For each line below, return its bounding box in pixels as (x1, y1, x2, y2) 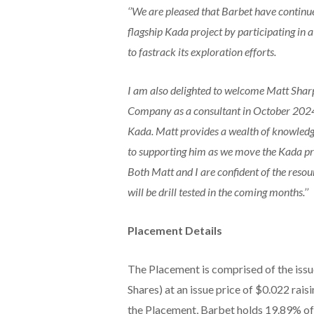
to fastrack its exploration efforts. (127, 44, 276, 58)
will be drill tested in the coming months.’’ (127, 184, 308, 198)
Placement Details (127, 223, 222, 237)
